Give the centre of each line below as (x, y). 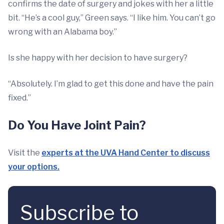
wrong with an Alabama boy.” (62, 32)
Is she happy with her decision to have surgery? (98, 58)
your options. (34, 167)
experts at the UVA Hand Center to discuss (126, 153)
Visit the (25, 153)
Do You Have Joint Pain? (77, 125)
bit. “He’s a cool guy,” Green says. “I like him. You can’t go (112, 18)
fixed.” (19, 98)
